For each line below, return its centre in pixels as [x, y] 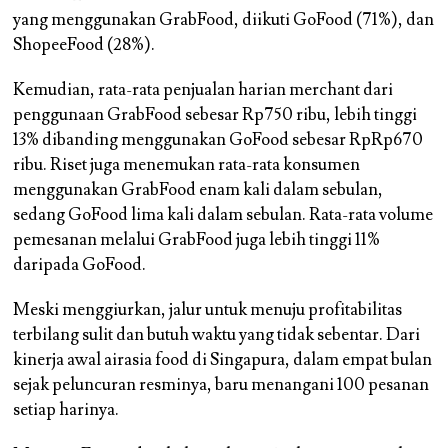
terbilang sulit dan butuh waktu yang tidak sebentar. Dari [217, 334]
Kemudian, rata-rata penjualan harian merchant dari [203, 89]
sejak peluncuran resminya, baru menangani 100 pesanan [221, 384]
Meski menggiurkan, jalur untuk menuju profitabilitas [208, 309]
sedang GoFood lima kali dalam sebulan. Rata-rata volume [223, 214]
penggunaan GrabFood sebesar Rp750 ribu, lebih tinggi [215, 114]
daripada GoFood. [80, 264]
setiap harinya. [66, 409]
